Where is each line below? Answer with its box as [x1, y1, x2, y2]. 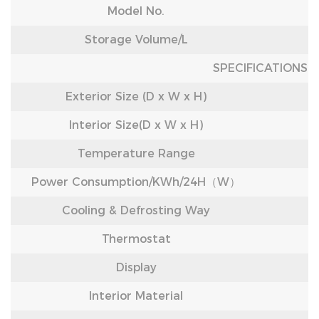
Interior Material [89, 289, 183, 303]
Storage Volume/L [84, 33, 188, 46]
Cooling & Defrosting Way [62, 204, 210, 217]
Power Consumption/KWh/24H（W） [31, 175, 241, 189]
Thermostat [101, 232, 171, 246]
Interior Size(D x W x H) [69, 118, 203, 132]
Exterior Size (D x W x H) [66, 90, 206, 103]
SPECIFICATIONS [212, 61, 308, 75]
